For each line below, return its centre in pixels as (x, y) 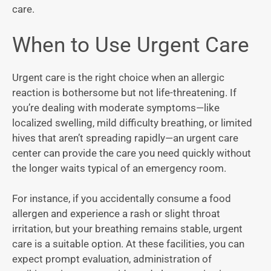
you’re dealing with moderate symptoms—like (116, 107)
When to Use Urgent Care (131, 45)
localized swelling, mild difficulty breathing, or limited (132, 122)
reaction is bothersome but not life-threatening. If (124, 92)
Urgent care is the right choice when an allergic (118, 77)
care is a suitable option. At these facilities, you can (128, 244)
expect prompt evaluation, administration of (112, 259)
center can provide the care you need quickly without (132, 153)
